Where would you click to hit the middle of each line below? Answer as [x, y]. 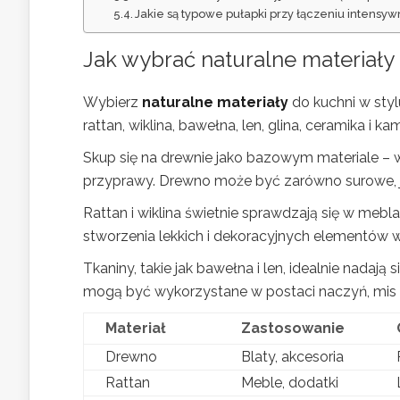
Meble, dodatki [290, 382]
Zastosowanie [293, 328]
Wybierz [112, 102]
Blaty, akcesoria [292, 356]
